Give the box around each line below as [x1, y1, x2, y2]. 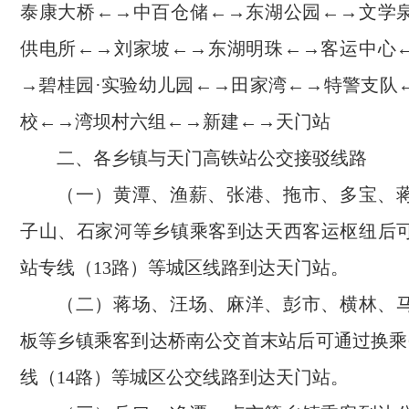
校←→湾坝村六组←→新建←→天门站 [20, 111, 330, 131]
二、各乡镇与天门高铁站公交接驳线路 [57, 148, 367, 168]
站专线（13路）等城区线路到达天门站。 [20, 257, 349, 278]
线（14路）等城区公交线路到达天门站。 [20, 367, 349, 387]
